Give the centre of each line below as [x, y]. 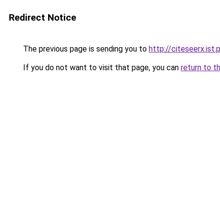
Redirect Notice [42, 17]
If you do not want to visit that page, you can [101, 68]
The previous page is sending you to [85, 49]
